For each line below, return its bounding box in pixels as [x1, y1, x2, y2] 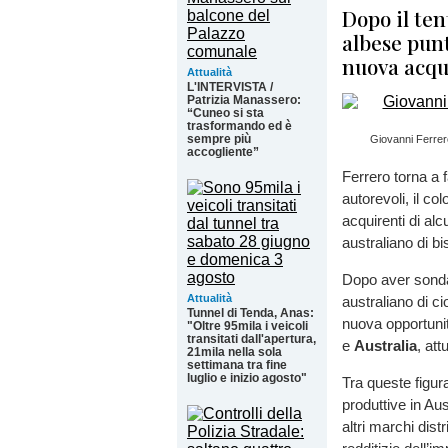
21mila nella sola [187, 345, 282, 359]
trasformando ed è [187, 119, 292, 133]
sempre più [187, 132, 251, 146]
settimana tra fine [187, 358, 287, 372]
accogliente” [187, 145, 259, 159]
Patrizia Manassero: [187, 93, 301, 107]
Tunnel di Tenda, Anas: [187, 306, 314, 320]
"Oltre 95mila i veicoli [187, 319, 308, 333]
